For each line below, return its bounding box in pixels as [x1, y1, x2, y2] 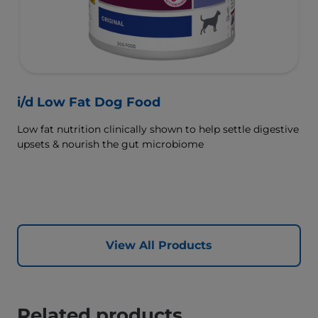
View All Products [106, 238, 212, 253]
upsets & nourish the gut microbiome [17, 138, 204, 151]
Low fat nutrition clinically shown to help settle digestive [17, 123, 299, 136]
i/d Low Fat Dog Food [17, 94, 160, 111]
